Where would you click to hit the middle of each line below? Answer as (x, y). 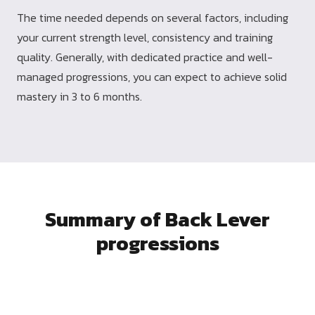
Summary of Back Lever (157, 219)
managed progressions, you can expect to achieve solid (152, 77)
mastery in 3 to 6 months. (79, 97)
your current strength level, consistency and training (145, 38)
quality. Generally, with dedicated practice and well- (145, 57)
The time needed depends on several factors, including (153, 18)
